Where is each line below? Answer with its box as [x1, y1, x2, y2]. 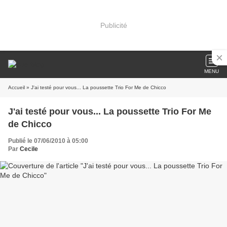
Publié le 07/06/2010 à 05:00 [8, 137, 88, 144]
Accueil [8, 85, 25, 90]
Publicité [100, 21, 127, 29]
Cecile [20, 145, 38, 153]
